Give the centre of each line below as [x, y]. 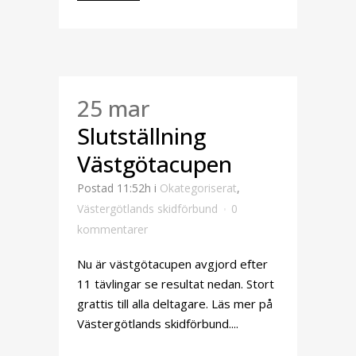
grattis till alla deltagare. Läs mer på [175, 304]
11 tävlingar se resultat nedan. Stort [176, 284]
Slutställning [141, 136]
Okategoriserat [198, 188]
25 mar [113, 108]
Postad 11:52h [114, 188]
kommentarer [112, 229]
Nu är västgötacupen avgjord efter [172, 264]
